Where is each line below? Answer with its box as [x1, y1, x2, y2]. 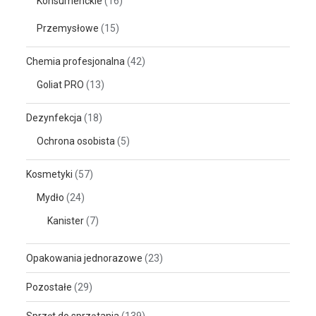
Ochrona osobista [37, 135, 116, 147]
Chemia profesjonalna [26, 55, 126, 67]
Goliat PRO [37, 78, 85, 90]
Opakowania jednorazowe [26, 252, 143, 264]
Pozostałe [26, 281, 73, 293]
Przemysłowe [37, 22, 99, 34]
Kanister [47, 214, 85, 226]
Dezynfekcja [26, 111, 83, 123]
